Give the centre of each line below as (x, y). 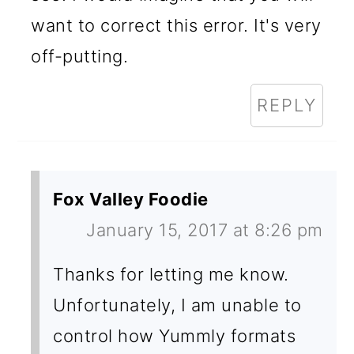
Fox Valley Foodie (131, 200)
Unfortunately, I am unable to (177, 305)
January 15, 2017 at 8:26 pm (205, 230)
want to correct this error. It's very (176, 26)
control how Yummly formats (175, 336)
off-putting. (80, 56)
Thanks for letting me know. (171, 275)
